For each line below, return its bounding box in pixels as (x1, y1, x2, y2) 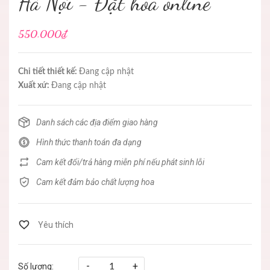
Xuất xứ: (18, 81, 51, 90)
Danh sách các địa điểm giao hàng (36, 118, 158, 127)
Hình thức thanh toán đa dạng (36, 137, 142, 147)
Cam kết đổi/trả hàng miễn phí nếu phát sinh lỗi (36, 157, 204, 167)
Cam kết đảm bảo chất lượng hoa (36, 177, 154, 187)
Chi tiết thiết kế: (18, 67, 79, 76)
